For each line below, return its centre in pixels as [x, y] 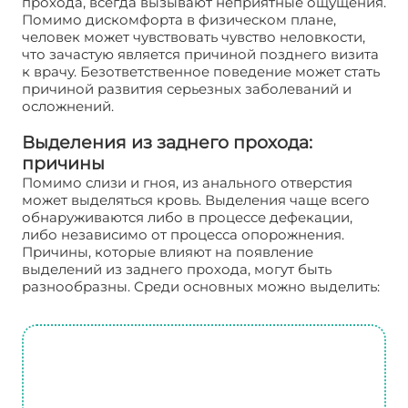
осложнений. [68, 106]
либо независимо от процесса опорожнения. [183, 235]
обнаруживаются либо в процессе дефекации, [187, 217]
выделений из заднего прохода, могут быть [177, 269]
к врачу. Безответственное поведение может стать [201, 71]
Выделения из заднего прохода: [167, 143]
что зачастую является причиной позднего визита [200, 54]
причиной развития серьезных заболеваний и [187, 89]
